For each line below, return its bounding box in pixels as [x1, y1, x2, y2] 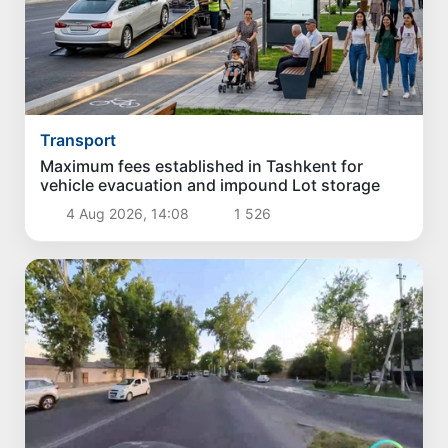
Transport [40, 130, 117, 151]
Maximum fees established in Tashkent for [40, 156, 364, 177]
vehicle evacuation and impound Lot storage [40, 175, 381, 196]
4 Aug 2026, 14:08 [61, 205, 193, 223]
